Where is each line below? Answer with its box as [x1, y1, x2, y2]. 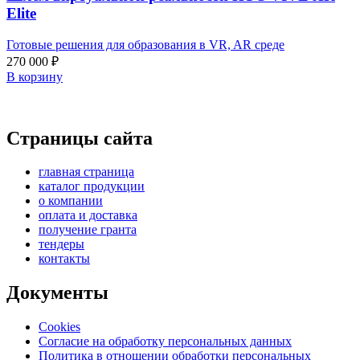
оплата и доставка [39, 208, 137, 223]
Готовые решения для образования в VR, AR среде [6, 37, 284, 51]
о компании [39, 194, 103, 208]
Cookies [39, 320, 80, 334]
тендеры [39, 237, 84, 252]
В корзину [6, 69, 63, 84]
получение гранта [39, 223, 137, 237]
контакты [39, 252, 90, 266]
